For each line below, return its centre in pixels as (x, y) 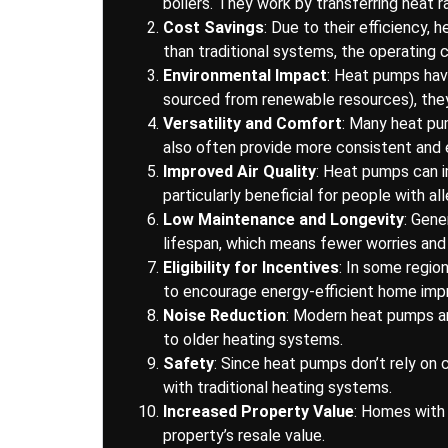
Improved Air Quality (239, 172)
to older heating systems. (253, 340)
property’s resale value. (244, 436)
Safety (188, 364)
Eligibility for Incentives (251, 268)
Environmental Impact (245, 76)
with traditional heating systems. (277, 388)
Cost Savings (213, 28)
